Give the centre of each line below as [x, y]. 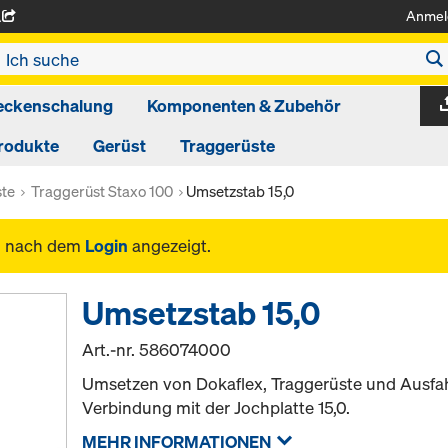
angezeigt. [169, 245]
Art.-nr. [111, 349]
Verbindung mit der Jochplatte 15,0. [216, 407]
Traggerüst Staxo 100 [102, 191]
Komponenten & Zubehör [243, 105]
